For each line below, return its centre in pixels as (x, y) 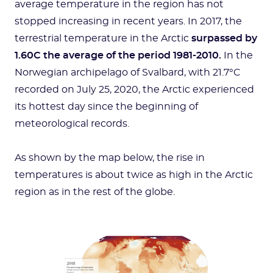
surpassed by (224, 38)
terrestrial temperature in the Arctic (103, 38)
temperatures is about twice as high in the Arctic (134, 175)
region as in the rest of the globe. (95, 192)
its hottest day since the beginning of (106, 107)
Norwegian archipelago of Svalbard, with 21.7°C (128, 73)
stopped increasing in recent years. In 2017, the (128, 21)
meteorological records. (72, 124)
